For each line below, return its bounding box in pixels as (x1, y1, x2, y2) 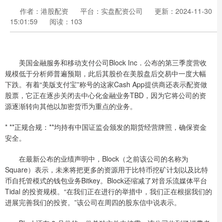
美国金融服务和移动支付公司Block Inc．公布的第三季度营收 (5, 57, 207, 67)
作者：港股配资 (20, 6, 70, 16)
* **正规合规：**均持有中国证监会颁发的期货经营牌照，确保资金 (5, 122, 207, 132)
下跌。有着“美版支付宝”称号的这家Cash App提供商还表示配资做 (5, 79, 207, 89)
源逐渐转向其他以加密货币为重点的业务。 (5, 101, 137, 111)
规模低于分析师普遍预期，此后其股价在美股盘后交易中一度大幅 (5, 68, 206, 78)
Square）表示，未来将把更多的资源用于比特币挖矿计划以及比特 (5, 165, 208, 174)
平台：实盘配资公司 (80, 6, 143, 16)
